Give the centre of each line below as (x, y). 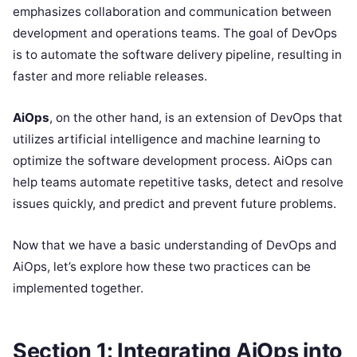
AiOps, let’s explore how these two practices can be (162, 266)
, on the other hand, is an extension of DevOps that (196, 117)
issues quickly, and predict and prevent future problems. (175, 203)
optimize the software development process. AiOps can (173, 160)
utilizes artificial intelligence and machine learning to (167, 139)
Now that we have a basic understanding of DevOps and (175, 245)
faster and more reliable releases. (110, 76)
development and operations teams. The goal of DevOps (175, 33)
